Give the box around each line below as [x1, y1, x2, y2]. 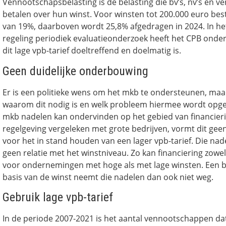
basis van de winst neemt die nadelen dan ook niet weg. [3, 171, 215, 183]
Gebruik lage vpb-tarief [3, 190, 116, 205]
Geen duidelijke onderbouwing [3, 64, 154, 78]
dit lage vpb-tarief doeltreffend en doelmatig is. [3, 45, 181, 56]
